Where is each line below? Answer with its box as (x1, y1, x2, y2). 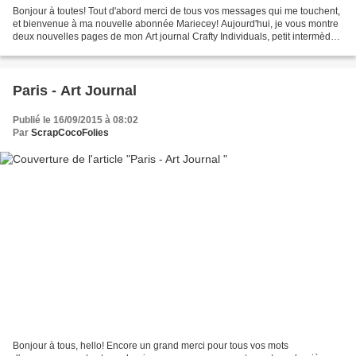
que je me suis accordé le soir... (13, 44, 148, 56)
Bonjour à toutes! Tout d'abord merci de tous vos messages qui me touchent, (13, 6, 340, 17)
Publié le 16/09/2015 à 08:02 (13, 114, 138, 126)
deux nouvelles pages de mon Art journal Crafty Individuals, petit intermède (13, 31, 336, 43)
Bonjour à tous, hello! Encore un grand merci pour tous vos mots (13, 339, 288, 351)
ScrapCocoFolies (31, 127, 109, 139)
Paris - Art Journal (13, 83, 137, 99)
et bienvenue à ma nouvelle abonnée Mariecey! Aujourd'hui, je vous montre (13, 18, 339, 30)
